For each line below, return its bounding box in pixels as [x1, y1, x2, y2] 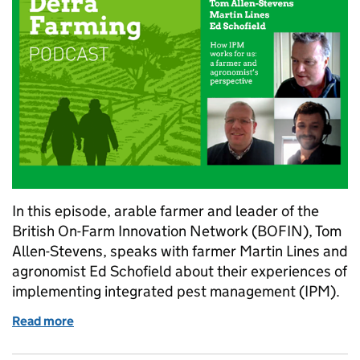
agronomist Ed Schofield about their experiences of [12, 261, 347, 280]
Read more [12, 313, 74, 329]
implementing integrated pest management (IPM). [12, 281, 340, 301]
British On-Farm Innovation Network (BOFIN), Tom [12, 221, 342, 240]
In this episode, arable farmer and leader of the [12, 201, 319, 220]
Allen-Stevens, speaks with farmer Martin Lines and [12, 241, 348, 260]
